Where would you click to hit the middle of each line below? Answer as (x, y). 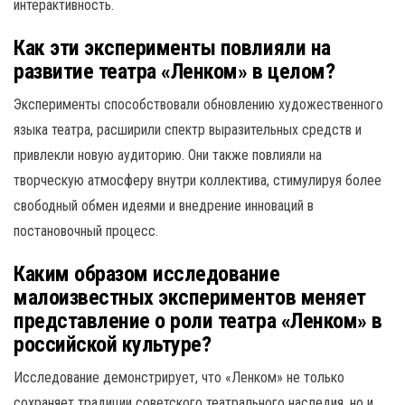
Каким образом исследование (147, 274)
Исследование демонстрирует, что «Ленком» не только (179, 377)
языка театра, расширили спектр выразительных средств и (188, 130)
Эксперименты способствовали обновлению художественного (198, 104)
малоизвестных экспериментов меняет (190, 297)
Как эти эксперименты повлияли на (172, 48)
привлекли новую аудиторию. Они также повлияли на (168, 155)
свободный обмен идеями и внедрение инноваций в (164, 206)
